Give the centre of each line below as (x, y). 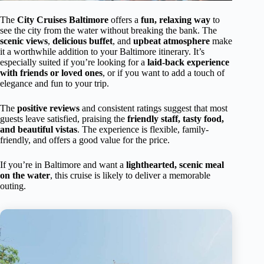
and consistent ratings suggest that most (154, 108)
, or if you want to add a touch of (164, 72)
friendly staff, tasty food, (176, 118)
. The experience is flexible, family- (143, 129)
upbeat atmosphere (171, 41)
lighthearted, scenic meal (175, 164)
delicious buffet (82, 41)
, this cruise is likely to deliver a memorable (130, 175)
